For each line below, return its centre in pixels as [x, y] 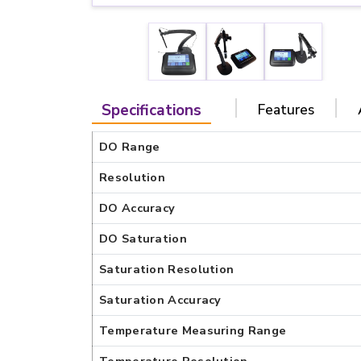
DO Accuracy [137, 208]
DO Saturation [143, 239]
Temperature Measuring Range [193, 330]
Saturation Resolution [167, 269]
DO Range [130, 147]
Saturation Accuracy [160, 300]
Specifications [151, 110]
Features [286, 110]
